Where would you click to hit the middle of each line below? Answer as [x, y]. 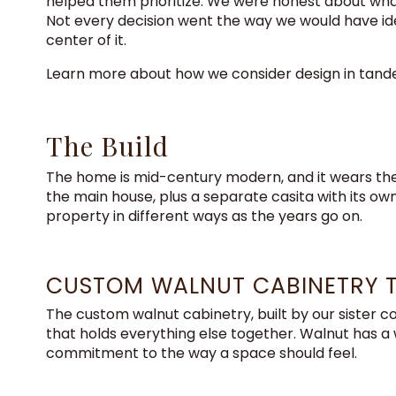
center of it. [86, 40]
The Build [107, 146]
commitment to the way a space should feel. [202, 353]
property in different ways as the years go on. [204, 216]
